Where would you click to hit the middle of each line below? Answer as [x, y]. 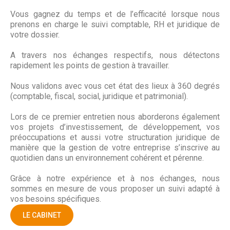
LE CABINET [42, 215]
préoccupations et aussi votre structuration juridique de [115, 138]
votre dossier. [35, 35]
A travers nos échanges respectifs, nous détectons [115, 55]
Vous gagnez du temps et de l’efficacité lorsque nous [115, 14]
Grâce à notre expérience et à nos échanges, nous [115, 179]
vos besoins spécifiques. [56, 199]
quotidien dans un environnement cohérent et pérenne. [107, 158]
